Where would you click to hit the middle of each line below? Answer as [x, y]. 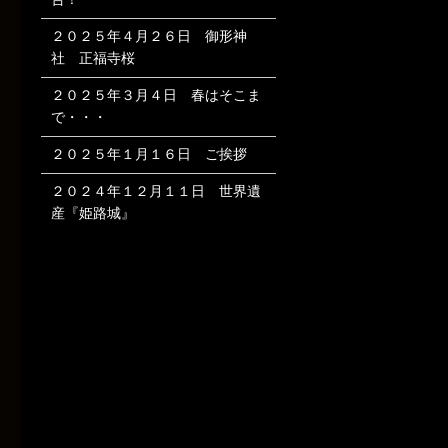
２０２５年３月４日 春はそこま [155, 95]
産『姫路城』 [92, 213]
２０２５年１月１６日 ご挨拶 [148, 154]
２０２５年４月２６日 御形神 [148, 36]
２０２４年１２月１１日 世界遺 [155, 191]
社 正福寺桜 [92, 58]
